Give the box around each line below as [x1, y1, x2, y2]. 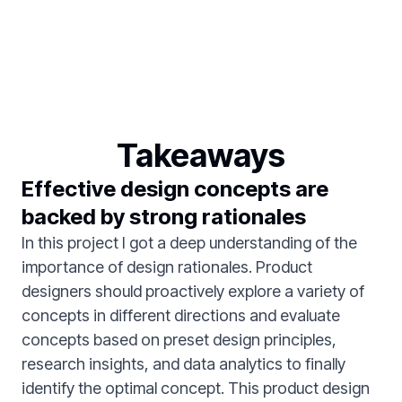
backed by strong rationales [22, 203, 306, 230]
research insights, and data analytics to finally [22, 354, 345, 373]
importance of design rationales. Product [22, 257, 312, 276]
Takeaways [117, 135, 285, 175]
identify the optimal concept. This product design [22, 378, 370, 398]
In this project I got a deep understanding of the [22, 232, 357, 252]
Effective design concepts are [22, 175, 328, 202]
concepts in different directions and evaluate [22, 305, 340, 325]
